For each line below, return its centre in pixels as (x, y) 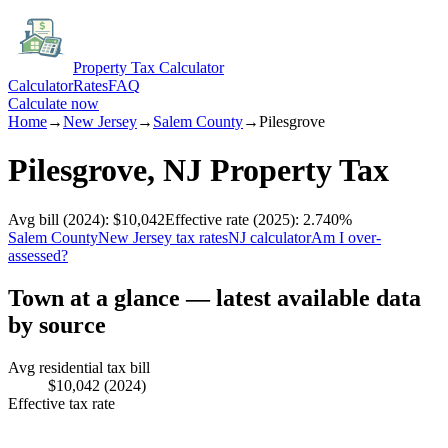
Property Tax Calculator (148, 67)
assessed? (38, 255)
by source (57, 324)
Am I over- (346, 237)
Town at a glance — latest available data (214, 297)
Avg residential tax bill (79, 367)
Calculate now (53, 103)
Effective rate (207, 219)
